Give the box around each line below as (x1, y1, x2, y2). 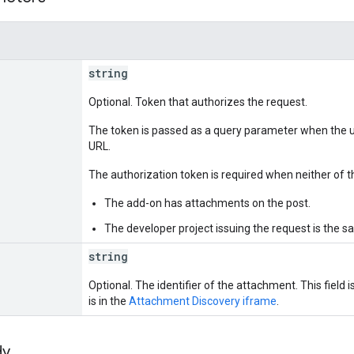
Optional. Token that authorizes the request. (88, 95, 307, 108)
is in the (88, 294, 129, 307)
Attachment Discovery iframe (129, 294, 277, 307)
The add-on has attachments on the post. (104, 196, 311, 209)
